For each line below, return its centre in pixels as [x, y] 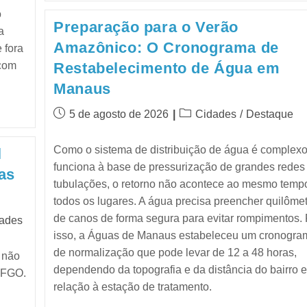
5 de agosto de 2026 [119, 114]
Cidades [216, 114]
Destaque [270, 114]
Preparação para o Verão [146, 27]
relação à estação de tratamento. [133, 287]
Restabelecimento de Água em [167, 69]
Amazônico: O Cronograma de [166, 48]
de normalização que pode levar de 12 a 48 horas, [175, 253]
